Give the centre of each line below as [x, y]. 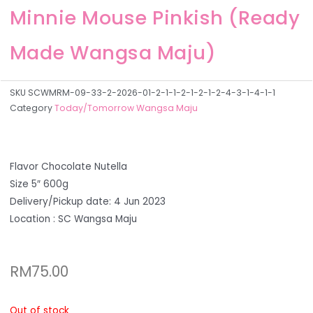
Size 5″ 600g [39, 184]
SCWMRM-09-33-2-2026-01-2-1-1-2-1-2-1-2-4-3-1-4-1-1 [151, 92]
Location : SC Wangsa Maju [73, 219]
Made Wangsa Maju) [113, 53]
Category [31, 108]
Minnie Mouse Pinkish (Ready [155, 18]
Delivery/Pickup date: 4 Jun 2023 [87, 201]
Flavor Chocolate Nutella [68, 166]
